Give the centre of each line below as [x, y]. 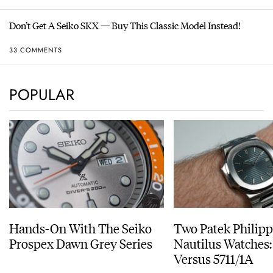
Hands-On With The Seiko [80, 228]
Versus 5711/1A [214, 258]
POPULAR [42, 95]
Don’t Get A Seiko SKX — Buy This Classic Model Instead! [125, 26]
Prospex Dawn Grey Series [104, 243]
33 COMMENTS [36, 50]
